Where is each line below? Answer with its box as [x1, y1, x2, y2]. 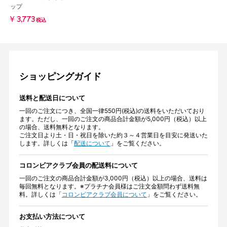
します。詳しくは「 [19, 139, 74, 147]
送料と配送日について [19, 93, 85, 102]
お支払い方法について [19, 212, 85, 220]
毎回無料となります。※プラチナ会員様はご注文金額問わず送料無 [19, 182, 200, 190]
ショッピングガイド [19, 70, 101, 82]
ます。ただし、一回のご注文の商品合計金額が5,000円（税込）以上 [19, 115, 207, 123]
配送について [73, 139, 110, 147]
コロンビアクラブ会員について [61, 190, 147, 198]
